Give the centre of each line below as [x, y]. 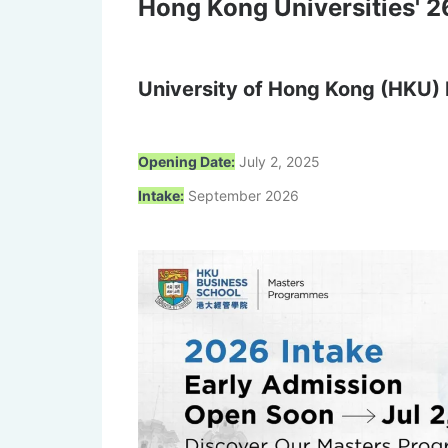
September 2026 [241, 196]
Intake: [161, 196]
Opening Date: [186, 162]
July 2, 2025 [277, 162]
